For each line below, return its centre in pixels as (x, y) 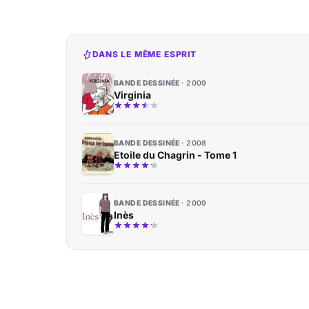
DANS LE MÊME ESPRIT (144, 54)
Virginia (132, 95)
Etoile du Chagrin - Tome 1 (175, 155)
